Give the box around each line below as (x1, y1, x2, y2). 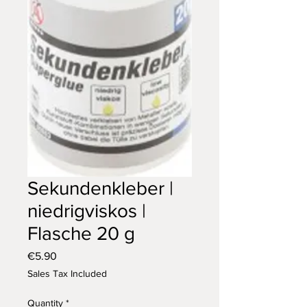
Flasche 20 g (27, 223, 135, 245)
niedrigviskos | (27, 200, 146, 222)
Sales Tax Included (27, 268, 107, 280)
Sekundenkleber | (27, 177, 173, 199)
